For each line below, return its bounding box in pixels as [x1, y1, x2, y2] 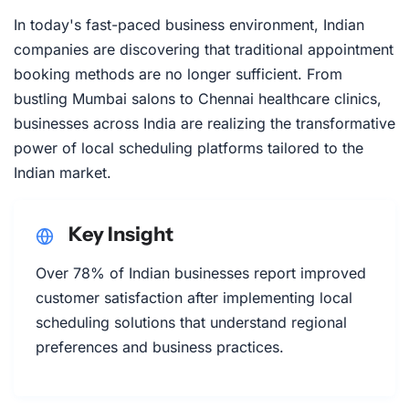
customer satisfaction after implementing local [36, 288, 352, 308]
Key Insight [68, 222, 173, 246]
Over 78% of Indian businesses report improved [36, 264, 366, 283]
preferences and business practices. [36, 338, 284, 357]
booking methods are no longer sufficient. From [14, 65, 342, 84]
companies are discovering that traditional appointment [14, 40, 393, 59]
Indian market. [14, 163, 111, 183]
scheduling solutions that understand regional [36, 313, 347, 332]
